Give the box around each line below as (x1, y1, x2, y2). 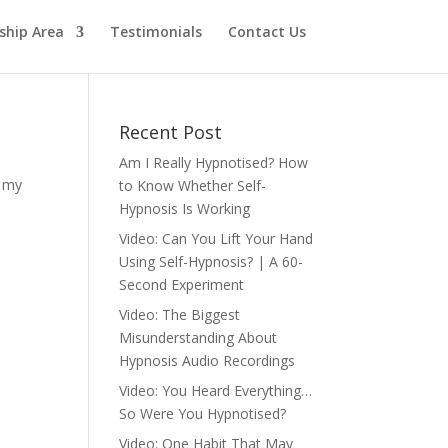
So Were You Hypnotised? (119, 404, 287, 423)
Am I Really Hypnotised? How (119, 153, 309, 172)
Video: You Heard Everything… (119, 381, 313, 400)
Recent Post (119, 120, 223, 144)
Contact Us (228, 22, 306, 41)
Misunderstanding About (119, 328, 278, 347)
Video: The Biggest (119, 305, 241, 324)
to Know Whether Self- (119, 176, 267, 195)
